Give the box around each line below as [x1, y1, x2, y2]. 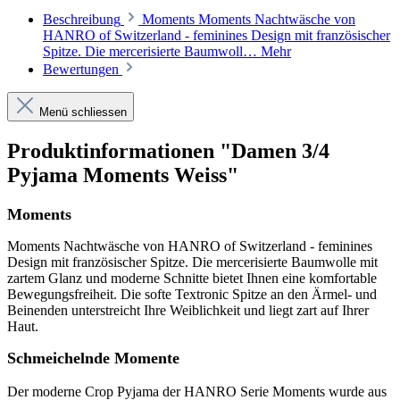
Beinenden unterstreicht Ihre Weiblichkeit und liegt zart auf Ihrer [7, 302, 369, 318]
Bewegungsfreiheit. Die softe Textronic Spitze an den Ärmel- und [7, 286, 377, 302]
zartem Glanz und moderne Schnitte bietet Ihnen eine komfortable [7, 270, 377, 286]
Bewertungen [43, 62, 122, 78]
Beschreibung [43, 12, 121, 28]
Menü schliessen [36, 105, 127, 120]
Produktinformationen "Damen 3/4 [7, 138, 329, 162]
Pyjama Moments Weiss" [7, 162, 238, 187]
